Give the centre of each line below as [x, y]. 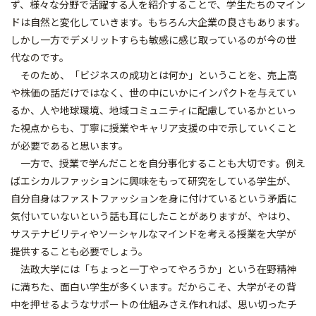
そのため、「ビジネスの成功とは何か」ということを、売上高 [154, 75]
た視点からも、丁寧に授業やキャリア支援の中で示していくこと [154, 128]
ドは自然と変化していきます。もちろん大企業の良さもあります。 [158, 22]
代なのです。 [40, 57]
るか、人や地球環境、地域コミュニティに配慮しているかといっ [153, 110]
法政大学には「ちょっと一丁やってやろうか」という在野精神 [153, 269]
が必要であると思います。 [69, 146]
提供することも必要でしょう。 [79, 251]
